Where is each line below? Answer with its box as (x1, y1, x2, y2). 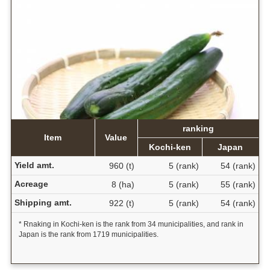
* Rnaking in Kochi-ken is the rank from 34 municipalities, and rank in (18, 220, 243, 229)
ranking (182, 124, 214, 134)
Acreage (14, 179, 48, 189)
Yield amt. (14, 160, 54, 171)
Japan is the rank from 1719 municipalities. (18, 230, 159, 239)
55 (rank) (220, 180, 256, 190)
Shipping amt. (14, 198, 72, 208)
